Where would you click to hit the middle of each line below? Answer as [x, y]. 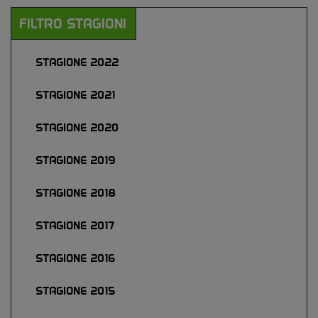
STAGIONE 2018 [76, 193]
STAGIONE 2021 [76, 95]
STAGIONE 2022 [78, 62]
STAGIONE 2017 [76, 225]
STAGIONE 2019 [76, 160]
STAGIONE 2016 [76, 258]
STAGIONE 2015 [76, 291]
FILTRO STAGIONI [73, 23]
